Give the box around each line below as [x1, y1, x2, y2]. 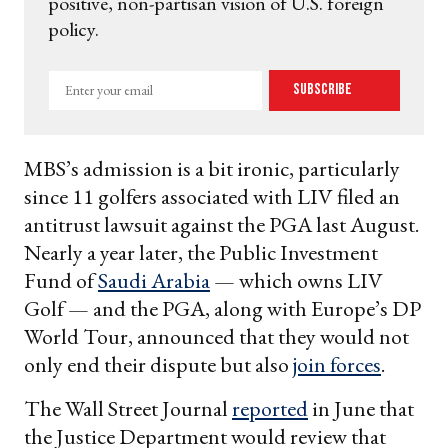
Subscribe [293, 80, 355, 100]
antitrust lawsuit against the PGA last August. [24, 209, 419, 239]
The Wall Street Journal [24, 393, 232, 423]
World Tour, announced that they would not [24, 321, 409, 351]
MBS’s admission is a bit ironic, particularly [24, 153, 400, 183]
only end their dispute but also [24, 349, 293, 379]
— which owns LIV [210, 265, 383, 295]
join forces [293, 349, 381, 379]
